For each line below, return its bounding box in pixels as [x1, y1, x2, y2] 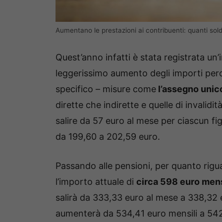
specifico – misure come [55, 84, 156, 95]
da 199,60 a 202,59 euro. [55, 131, 160, 142]
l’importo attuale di [55, 176, 136, 187]
